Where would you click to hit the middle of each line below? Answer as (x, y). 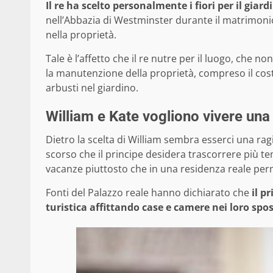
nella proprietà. (81, 34)
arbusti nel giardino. (92, 87)
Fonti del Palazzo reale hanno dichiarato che (149, 192)
